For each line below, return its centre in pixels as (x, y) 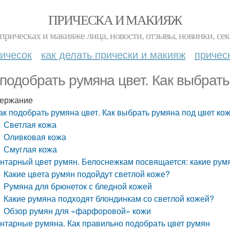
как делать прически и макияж (113, 54)
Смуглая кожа (31, 149)
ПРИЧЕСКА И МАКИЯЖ (115, 20)
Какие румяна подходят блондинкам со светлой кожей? (109, 198)
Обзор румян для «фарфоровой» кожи (78, 211)
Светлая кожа (30, 124)
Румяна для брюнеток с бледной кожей (78, 186)
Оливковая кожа (35, 137)
